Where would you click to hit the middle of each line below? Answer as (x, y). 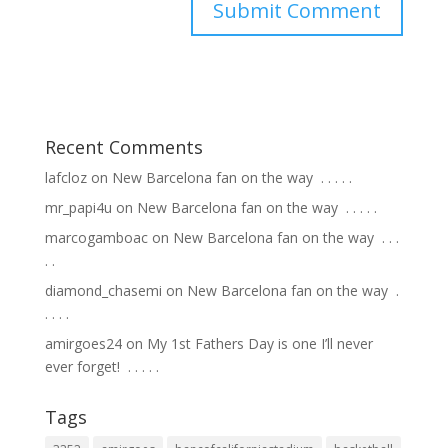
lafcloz (65, 177)
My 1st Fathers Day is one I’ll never (259, 343)
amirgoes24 (83, 343)
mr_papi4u (78, 207)
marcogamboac (96, 237)
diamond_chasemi (103, 290)
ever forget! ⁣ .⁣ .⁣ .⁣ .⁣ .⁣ (101, 366)
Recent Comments (123, 146)
